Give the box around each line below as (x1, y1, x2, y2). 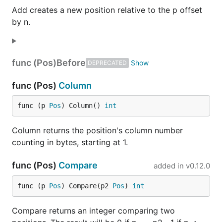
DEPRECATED (88, 59, 127, 66)
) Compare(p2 (61, 182, 112, 190)
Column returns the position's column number (12, 125, 183, 135)
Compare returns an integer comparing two (12, 206, 175, 216)
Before (56, 57, 86, 68)
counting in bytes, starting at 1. (12, 137, 128, 147)
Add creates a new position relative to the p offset (12, 5, 202, 15)
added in (154, 161, 184, 170)
